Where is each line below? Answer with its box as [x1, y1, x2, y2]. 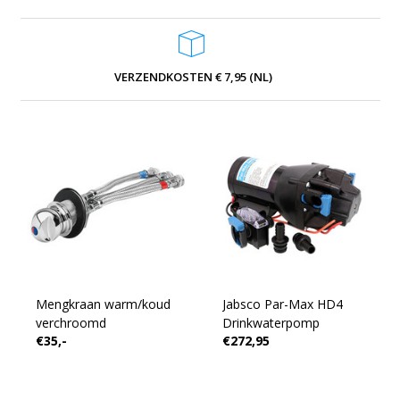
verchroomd [35, 314, 106, 331]
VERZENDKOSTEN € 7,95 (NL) [114, 68, 272, 85]
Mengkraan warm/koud [35, 296, 171, 312]
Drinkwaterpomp [221, 314, 320, 331]
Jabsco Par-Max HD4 [221, 296, 343, 312]
